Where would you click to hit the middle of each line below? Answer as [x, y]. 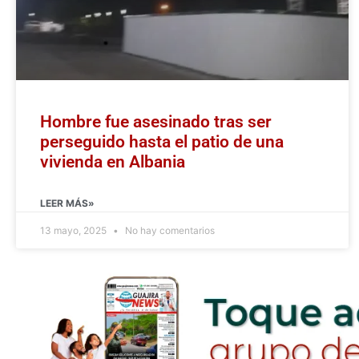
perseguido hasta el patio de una [162, 142]
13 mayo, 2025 [75, 231]
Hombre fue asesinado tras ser [156, 122]
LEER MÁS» [67, 204]
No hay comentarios [169, 231]
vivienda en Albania [113, 162]
